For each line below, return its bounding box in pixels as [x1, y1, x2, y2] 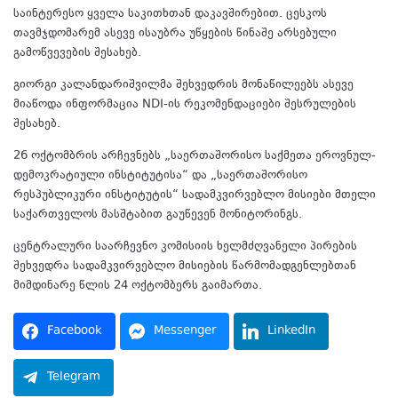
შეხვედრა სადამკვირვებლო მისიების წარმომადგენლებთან [13, 257, 356, 275]
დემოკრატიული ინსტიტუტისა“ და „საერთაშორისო [13, 166, 307, 185]
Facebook [47, 322, 102, 340]
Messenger [154, 322, 216, 340]
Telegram [47, 368, 100, 386]
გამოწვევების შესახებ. [13, 44, 141, 62]
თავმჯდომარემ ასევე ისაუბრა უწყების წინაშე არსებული [13, 24, 337, 43]
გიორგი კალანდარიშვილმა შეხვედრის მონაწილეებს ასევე [13, 76, 354, 94]
